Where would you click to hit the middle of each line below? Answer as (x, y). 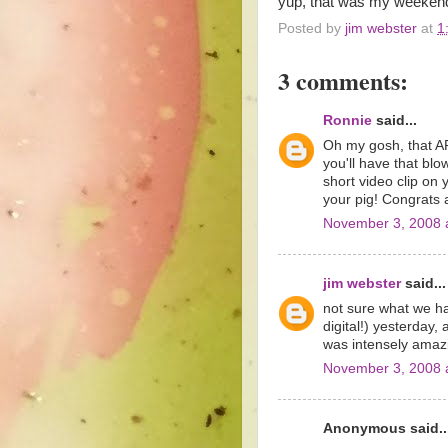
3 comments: (343, 81)
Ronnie (347, 120)
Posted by (311, 29)
